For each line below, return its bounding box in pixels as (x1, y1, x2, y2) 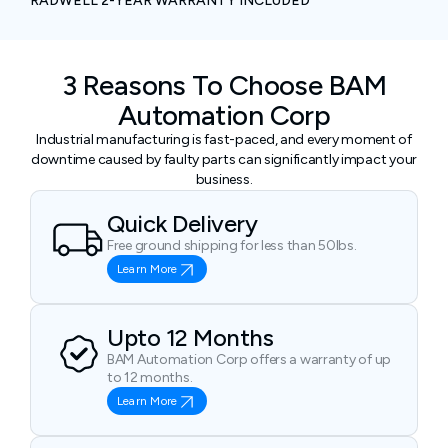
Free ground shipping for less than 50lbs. (107, 237, 357, 254)
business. (195, 171, 253, 188)
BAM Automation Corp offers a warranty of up (107, 351, 391, 368)
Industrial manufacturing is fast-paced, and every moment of (36, 131, 412, 148)
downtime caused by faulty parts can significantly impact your (31, 151, 417, 168)
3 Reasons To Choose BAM (61, 68, 387, 102)
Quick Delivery (107, 209, 258, 238)
